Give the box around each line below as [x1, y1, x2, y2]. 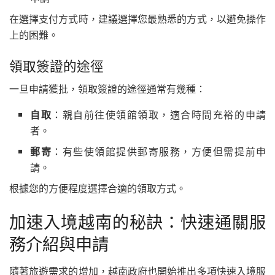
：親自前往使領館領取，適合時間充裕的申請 [52, 107, 266, 122]
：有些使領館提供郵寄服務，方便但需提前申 [52, 144, 266, 159]
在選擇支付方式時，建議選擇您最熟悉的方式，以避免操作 [9, 12, 266, 26]
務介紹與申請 [9, 231, 109, 255]
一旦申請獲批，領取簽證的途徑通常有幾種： [9, 82, 206, 96]
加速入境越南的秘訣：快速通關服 [9, 209, 266, 233]
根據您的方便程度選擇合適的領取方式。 [9, 181, 186, 196]
